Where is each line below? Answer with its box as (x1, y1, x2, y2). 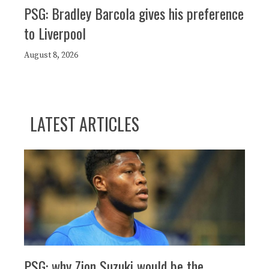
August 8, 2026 (24, 49, 78, 61)
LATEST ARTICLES (30, 111, 139, 136)
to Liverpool (24, 22, 86, 44)
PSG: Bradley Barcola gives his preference (24, 2, 244, 24)
